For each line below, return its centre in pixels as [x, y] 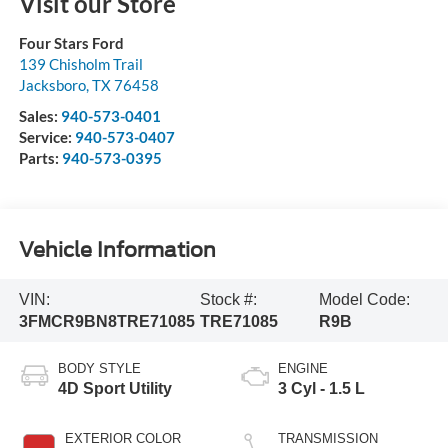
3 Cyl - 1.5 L [321, 389]
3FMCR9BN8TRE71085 [106, 321]
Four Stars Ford [71, 43]
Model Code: [365, 299]
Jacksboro [52, 85]
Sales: [39, 116]
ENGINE [303, 369]
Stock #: [228, 299]
